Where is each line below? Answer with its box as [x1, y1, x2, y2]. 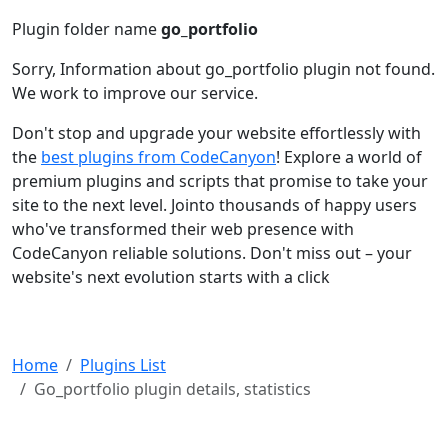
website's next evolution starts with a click [12, 266, 330, 288]
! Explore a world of [276, 146, 422, 168]
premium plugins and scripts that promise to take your [12, 170, 428, 192]
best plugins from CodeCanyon [41, 146, 276, 168]
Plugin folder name [12, 18, 161, 40]
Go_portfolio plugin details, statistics [34, 378, 311, 400]
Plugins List [80, 354, 166, 376]
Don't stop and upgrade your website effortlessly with [12, 122, 421, 144]
